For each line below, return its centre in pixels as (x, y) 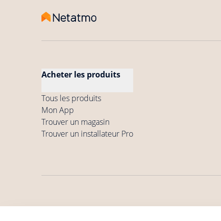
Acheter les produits (81, 74)
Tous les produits (71, 98)
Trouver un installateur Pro (87, 133)
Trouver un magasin (75, 122)
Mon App (58, 110)
